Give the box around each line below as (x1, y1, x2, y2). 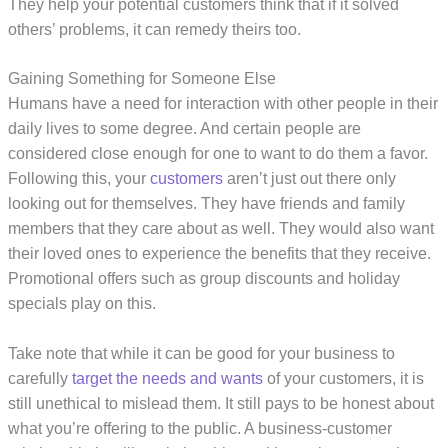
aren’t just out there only (223, 170, 397, 188)
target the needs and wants (72, 370, 264, 388)
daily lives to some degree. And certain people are (8, 120, 362, 138)
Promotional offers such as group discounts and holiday (8, 270, 401, 288)
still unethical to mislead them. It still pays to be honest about (8, 395, 435, 413)
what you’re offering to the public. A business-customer (8, 420, 393, 438)
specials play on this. (8, 295, 157, 313)
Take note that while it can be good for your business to (8, 345, 396, 363)
